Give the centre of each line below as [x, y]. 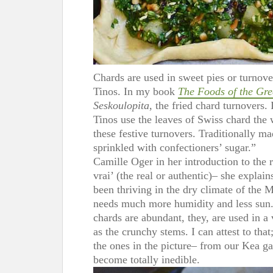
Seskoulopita [121, 105]
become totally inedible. [147, 259]
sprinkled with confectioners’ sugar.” [175, 147]
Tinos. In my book [136, 91]
